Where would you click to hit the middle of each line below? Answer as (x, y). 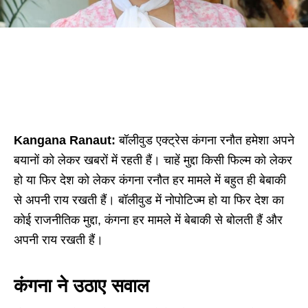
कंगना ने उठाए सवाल (81, 286)
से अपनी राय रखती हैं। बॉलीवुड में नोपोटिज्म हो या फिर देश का (149, 200)
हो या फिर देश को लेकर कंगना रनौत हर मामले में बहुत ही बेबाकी (150, 180)
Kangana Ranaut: (65, 141)
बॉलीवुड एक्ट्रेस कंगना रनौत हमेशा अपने (205, 141)
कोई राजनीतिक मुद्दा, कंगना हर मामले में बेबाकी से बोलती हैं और (148, 220)
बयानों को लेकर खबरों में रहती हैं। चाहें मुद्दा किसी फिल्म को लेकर (153, 161)
